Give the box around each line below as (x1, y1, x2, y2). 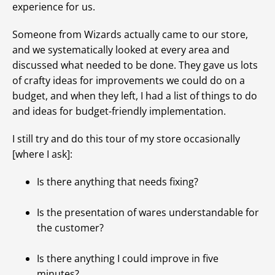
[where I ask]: (12, 147, 72, 161)
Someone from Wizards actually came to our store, (12, 28, 248, 42)
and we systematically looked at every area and (12, 43, 230, 57)
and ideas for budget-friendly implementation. (12, 104, 226, 118)
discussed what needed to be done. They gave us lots (12, 58, 258, 72)
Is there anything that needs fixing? (37, 175, 198, 189)
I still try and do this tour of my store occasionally (12, 132, 240, 146)
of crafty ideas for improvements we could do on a (12, 74, 245, 88)
